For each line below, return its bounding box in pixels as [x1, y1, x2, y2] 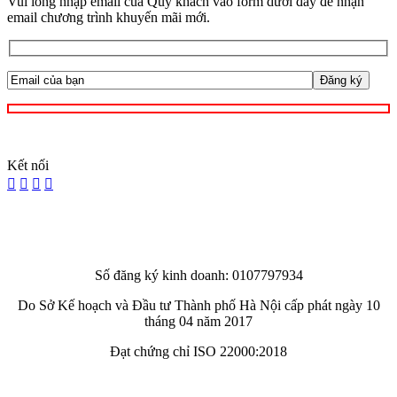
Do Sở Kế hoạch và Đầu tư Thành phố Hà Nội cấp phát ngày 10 [17, 297, 380, 313]
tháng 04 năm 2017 [144, 313, 253, 329]
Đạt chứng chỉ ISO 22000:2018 [110, 343, 287, 359]
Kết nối [7, 157, 49, 173]
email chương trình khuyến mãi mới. [7, 9, 210, 25]
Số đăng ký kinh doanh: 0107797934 [94, 267, 303, 283]
